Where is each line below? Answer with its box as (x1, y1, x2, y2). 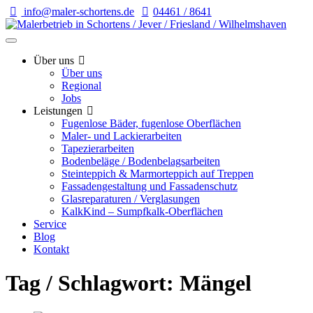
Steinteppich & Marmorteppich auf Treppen (61, 168, 254, 180)
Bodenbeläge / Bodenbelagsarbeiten (61, 155, 220, 167)
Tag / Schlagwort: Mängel (6, 270, 252, 296)
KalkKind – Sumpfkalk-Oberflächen (61, 205, 223, 217)
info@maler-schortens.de (24, 6, 135, 17)
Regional (61, 80, 101, 92)
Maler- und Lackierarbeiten (61, 130, 182, 142)
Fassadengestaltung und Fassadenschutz (61, 180, 238, 192)
